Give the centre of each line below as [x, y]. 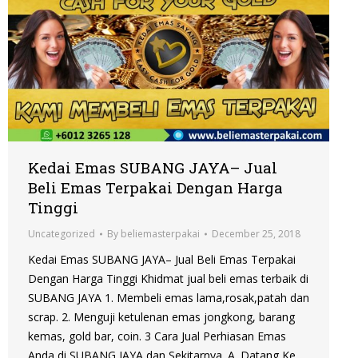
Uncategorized [62, 234]
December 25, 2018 [256, 234]
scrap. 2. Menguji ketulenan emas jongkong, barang [161, 317]
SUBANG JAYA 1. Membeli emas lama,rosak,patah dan [169, 298]
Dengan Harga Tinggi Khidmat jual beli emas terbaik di [168, 279]
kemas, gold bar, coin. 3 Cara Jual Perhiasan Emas [157, 336]
